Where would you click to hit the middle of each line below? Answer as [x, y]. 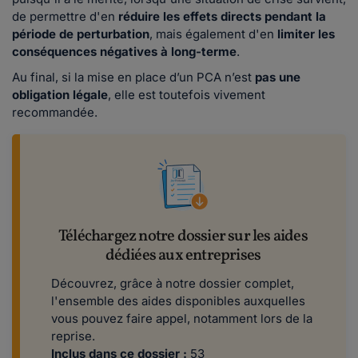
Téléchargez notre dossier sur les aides [183, 236]
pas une [278, 77]
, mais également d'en [213, 34]
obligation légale [60, 94]
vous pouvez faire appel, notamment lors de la [182, 318]
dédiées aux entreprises [183, 255]
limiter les [306, 34]
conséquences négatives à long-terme [124, 51]
